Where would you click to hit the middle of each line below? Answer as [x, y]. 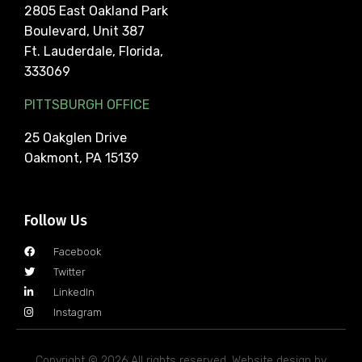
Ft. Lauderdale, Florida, [94, 51]
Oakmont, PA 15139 [82, 158]
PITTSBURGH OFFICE [87, 104]
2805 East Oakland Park [96, 11]
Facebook [78, 251]
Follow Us [56, 220]
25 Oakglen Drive [76, 137]
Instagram [78, 312]
